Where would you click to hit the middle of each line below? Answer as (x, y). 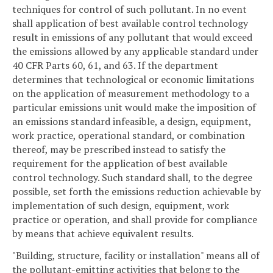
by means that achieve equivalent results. (103, 234)
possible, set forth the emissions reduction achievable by (136, 192)
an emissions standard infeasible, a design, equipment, (132, 122)
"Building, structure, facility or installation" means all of (136, 255)
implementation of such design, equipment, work (121, 206)
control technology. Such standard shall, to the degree (132, 178)
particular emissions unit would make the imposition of (134, 108)
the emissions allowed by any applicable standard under (135, 51)
